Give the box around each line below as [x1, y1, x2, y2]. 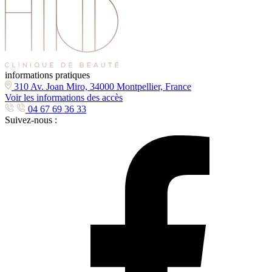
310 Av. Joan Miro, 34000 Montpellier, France [12, 81, 191, 92]
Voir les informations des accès [5, 92, 123, 103]
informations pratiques [5, 70, 90, 80]
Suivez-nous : [5, 115, 57, 125]
